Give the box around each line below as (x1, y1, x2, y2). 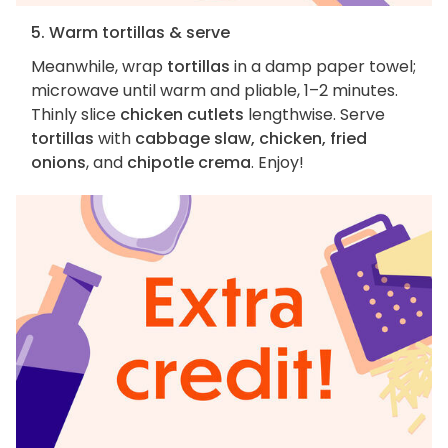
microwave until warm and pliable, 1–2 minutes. (31, 79, 398, 103)
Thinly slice (31, 103, 120, 127)
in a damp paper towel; (230, 55, 416, 79)
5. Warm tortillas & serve (31, 21, 230, 45)
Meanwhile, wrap (31, 55, 167, 79)
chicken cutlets (120, 103, 244, 127)
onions (31, 151, 86, 175)
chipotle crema (127, 151, 251, 175)
